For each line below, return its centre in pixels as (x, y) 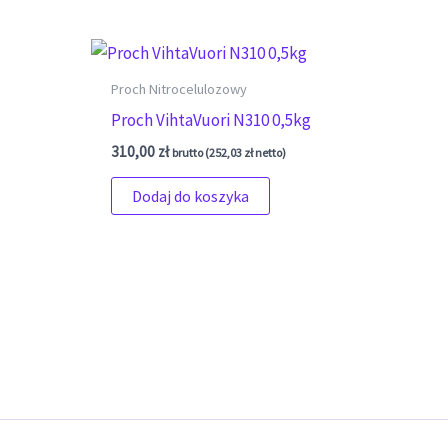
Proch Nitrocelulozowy (179, 89)
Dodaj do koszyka (191, 195)
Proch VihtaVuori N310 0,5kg (211, 119)
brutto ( (191, 153)
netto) (270, 153)
